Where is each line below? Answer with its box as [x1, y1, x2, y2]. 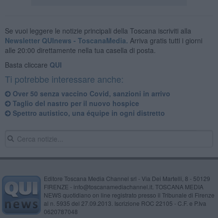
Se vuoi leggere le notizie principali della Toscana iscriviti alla [4, 25, 191, 36]
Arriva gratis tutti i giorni [127, 35, 202, 45]
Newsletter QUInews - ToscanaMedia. [4, 35, 128, 45]
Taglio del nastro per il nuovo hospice [10, 98, 139, 108]
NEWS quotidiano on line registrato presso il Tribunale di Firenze [43, 190, 215, 199]
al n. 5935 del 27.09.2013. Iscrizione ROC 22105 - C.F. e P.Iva [43, 199, 206, 207]
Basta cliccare [4, 59, 50, 70]
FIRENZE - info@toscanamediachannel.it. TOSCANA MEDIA [43, 182, 203, 191]
